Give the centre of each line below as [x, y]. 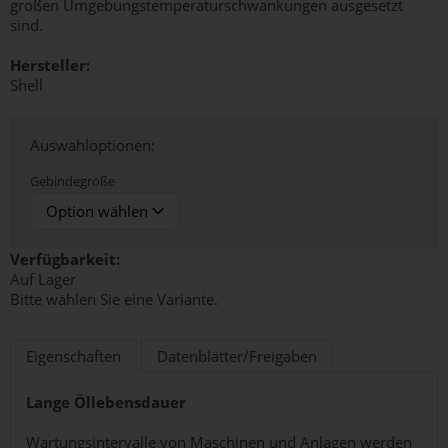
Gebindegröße [72, 181]
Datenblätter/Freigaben [237, 356]
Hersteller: [50, 65]
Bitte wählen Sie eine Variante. [114, 299]
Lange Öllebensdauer [106, 402]
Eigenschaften [73, 356]
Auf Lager [43, 279]
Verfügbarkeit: [65, 259]
